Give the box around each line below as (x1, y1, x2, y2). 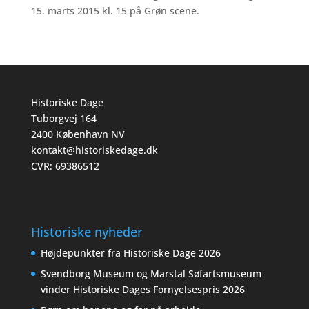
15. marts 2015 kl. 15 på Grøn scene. (30, 4, 199, 17)
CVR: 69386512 (30, 159, 99, 172)
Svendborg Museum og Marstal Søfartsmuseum (40, 267, 261, 281)
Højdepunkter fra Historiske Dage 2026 (40, 246, 221, 260)
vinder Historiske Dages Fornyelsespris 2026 (40, 283, 245, 297)
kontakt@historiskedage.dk (30, 143, 158, 157)
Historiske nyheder (30, 223, 143, 241)
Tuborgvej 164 (30, 112, 97, 125)
